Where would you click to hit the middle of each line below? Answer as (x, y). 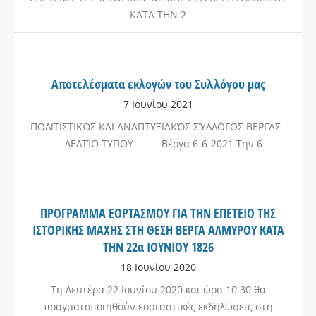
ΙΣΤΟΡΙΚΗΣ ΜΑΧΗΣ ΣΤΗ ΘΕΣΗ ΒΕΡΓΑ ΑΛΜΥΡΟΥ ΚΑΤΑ (158, 230)
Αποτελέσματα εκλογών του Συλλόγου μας (158, 84)
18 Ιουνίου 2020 (158, 267)
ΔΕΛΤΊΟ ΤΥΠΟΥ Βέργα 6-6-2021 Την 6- (158, 144)
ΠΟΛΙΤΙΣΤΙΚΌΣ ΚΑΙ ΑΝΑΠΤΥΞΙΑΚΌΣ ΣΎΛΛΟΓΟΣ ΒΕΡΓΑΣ (158, 127)
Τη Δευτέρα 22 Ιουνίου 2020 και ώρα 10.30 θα (158, 290)
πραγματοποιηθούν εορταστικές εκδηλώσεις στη (158, 306)
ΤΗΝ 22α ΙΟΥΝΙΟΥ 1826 (158, 247)
